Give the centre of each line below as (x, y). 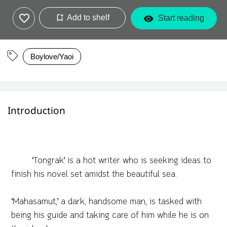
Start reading (180, 18)
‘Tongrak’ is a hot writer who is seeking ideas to (121, 161)
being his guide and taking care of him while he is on (110, 215)
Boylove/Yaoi (52, 57)
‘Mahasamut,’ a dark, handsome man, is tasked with (107, 202)
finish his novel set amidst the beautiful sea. (94, 174)
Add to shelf (88, 18)
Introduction (36, 111)
